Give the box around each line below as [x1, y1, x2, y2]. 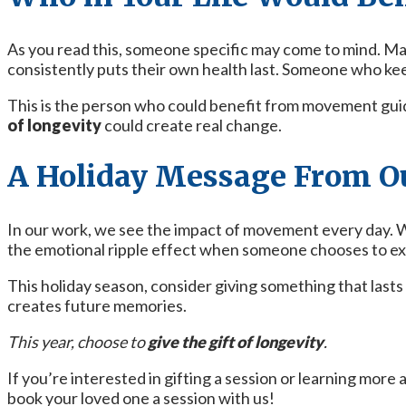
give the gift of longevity [148, 331, 324, 352]
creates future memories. [7, 295, 187, 315]
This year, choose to [7, 331, 148, 352]
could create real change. [101, 114, 282, 135]
